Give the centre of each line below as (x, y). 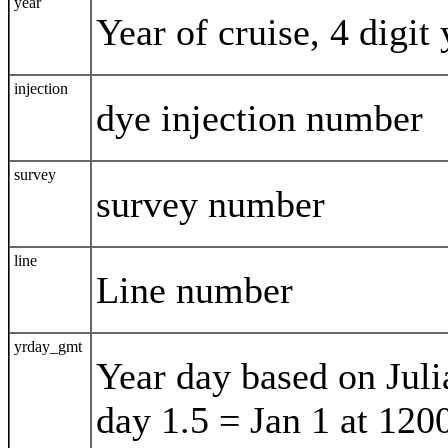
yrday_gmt (48, 347)
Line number (194, 290)
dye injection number (259, 118)
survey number (210, 204)
